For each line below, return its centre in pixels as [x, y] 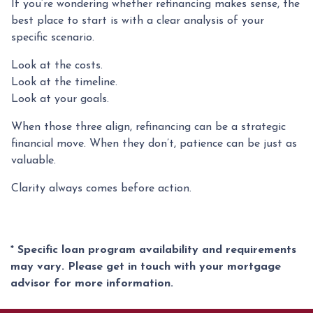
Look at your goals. [60, 99]
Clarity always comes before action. [101, 188]
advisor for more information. [92, 283]
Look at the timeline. [64, 82]
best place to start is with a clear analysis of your [138, 21]
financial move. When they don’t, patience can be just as [154, 144]
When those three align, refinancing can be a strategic [148, 127]
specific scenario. [53, 37]
